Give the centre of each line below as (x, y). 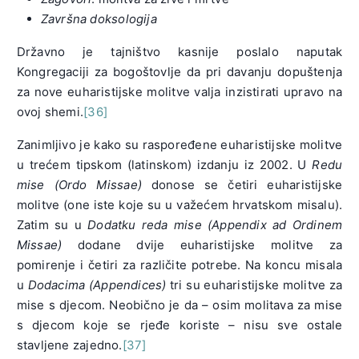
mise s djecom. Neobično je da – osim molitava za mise (179, 305)
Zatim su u (52, 225)
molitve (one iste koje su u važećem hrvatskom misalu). (179, 205)
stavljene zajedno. (69, 345)
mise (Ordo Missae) (79, 185)
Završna (64, 19)
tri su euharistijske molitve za (254, 285)
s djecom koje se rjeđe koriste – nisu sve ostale (179, 325)
